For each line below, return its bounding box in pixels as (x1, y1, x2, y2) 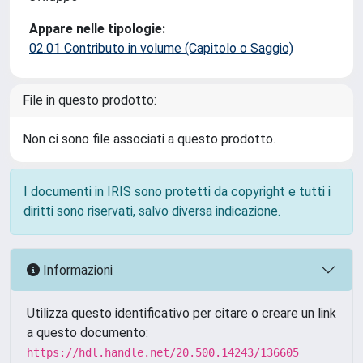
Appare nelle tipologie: (29, 21, 165, 36)
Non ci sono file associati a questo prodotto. (23, 131, 275, 147)
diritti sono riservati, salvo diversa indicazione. (23, 203, 280, 219)
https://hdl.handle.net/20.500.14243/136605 (27, 346, 299, 359)
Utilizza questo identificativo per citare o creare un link (27, 305, 336, 321)
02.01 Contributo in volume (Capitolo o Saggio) (29, 41, 293, 56)
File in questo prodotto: (23, 92, 156, 108)
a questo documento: (27, 325, 148, 340)
